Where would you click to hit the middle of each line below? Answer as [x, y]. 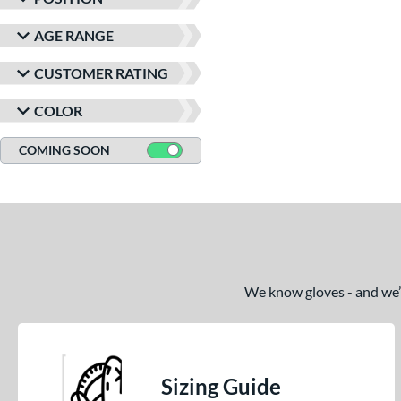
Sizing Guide [221, 386]
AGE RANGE [74, 35]
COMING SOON [64, 149]
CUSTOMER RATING [101, 73]
